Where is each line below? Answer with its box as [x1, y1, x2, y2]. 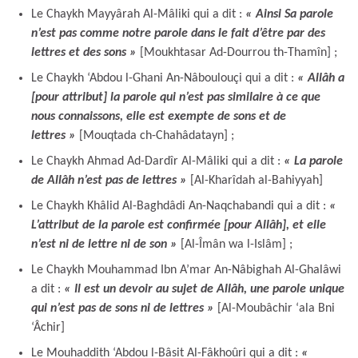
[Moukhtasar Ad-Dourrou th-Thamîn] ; [137, 46, 337, 59]
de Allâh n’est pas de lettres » [31, 173, 187, 187]
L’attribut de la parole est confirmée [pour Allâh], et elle [31, 218, 326, 232]
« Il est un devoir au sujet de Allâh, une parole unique [64, 282, 344, 296]
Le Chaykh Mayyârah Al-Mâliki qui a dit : [31, 7, 245, 21]
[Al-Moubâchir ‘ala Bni [217, 301, 335, 315]
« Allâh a [297, 71, 344, 85]
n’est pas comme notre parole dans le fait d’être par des [31, 26, 325, 40]
